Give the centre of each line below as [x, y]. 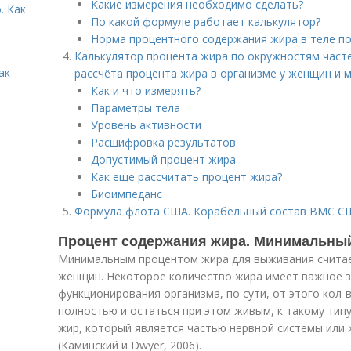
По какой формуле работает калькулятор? [206, 22]
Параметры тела [136, 108]
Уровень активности [146, 125]
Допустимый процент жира [163, 159]
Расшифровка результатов [163, 142]
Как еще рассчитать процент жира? [186, 177]
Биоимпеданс [127, 194]
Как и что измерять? [146, 90]
